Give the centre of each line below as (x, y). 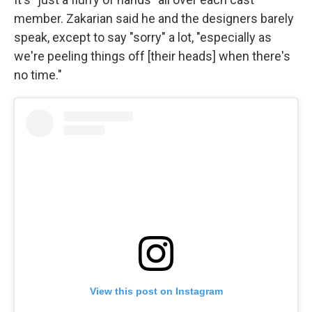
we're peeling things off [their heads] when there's (152, 56)
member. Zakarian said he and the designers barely (154, 18)
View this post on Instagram (156, 291)
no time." (38, 75)
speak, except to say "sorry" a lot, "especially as (143, 37)
